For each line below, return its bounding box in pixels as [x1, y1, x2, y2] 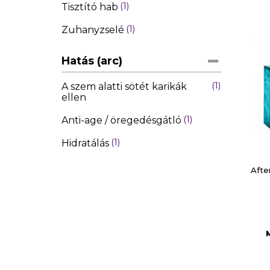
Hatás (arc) [61, 54, 122, 67]
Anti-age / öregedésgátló [61, 114, 181, 126]
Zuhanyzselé [61, 24, 124, 36]
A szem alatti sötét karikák [61, 80, 187, 92]
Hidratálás [61, 137, 109, 149]
